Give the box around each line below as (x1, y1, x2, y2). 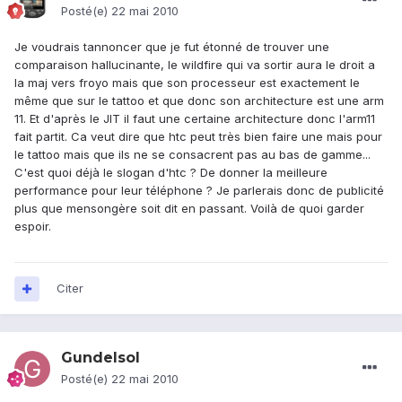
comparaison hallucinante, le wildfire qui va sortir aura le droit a (14, 57, 375, 73)
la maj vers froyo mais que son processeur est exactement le (14, 75, 360, 91)
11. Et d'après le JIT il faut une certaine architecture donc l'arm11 (14, 111, 375, 127)
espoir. (14, 219, 51, 234)
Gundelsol (61, 349, 140, 367)
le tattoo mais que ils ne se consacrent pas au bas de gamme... (14, 147, 371, 162)
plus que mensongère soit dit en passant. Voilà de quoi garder (14, 201, 364, 216)
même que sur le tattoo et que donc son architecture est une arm (14, 93, 384, 109)
